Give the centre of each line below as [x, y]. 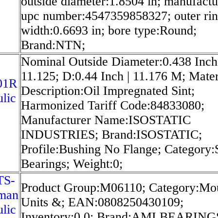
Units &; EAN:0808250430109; [102, 202]
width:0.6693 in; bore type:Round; [109, 30]
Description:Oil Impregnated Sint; [108, 91]
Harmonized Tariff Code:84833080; [113, 105]
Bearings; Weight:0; [72, 163]
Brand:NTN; [53, 45]
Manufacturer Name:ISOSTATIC [106, 120]
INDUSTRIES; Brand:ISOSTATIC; [111, 134]
